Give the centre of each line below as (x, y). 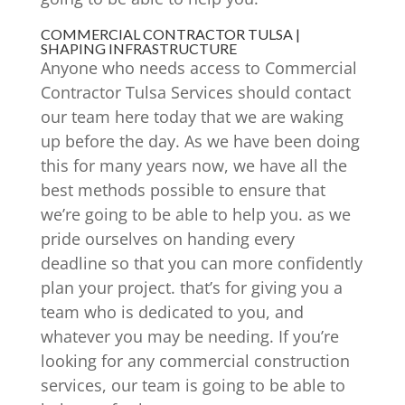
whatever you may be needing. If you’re (189, 336)
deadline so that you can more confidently (201, 263)
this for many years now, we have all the (193, 165)
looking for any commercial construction (195, 360)
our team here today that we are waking (192, 116)
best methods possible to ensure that (183, 189)
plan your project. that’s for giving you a (191, 287)
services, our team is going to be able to (193, 385)
